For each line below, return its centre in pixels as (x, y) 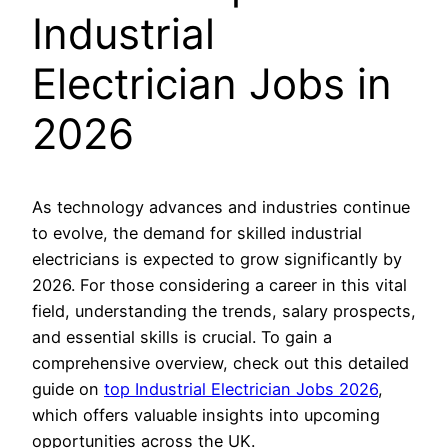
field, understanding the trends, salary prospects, (224, 310)
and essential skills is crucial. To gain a (182, 336)
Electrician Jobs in (212, 83)
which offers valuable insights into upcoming (206, 414)
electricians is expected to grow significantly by (217, 258)
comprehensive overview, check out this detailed (220, 362)
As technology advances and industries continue (221, 206)
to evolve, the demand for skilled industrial (197, 232)
